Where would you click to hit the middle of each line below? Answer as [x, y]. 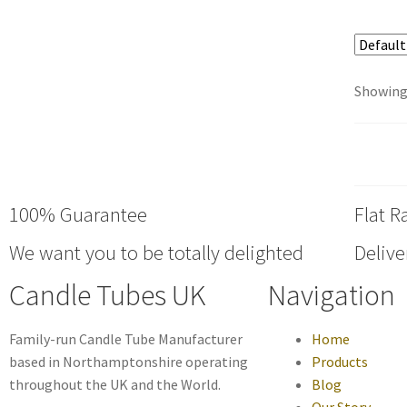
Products [340, 362]
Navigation [332, 296]
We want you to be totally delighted [156, 253]
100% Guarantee [78, 215]
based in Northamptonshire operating [129, 362]
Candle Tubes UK [107, 296]
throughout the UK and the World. [116, 385]
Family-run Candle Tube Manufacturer [126, 339]
